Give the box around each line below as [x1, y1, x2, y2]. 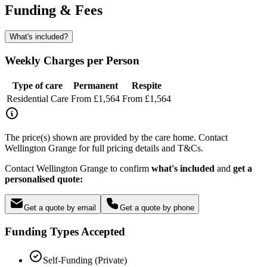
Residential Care [7, 93, 69, 104]
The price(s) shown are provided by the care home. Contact [5, 132, 228, 142]
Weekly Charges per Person [5, 54, 139, 67]
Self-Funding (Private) [43, 255, 127, 266]
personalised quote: [5, 173, 83, 184]
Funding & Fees [5, 2, 103, 18]
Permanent [73, 80, 118, 91]
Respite [132, 80, 162, 91]
